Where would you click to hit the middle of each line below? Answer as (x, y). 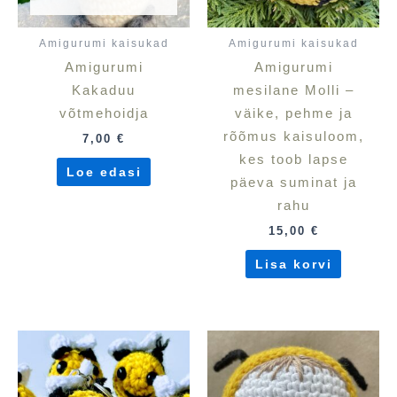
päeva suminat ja (293, 183)
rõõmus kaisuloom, (293, 137)
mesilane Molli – (293, 91)
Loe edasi (104, 171)
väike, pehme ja (293, 114)
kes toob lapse (293, 160)
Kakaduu (104, 91)
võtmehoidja (104, 114)
